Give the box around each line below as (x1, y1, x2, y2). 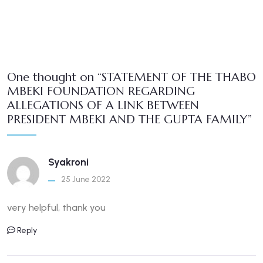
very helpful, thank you (7, 202, 106, 214)
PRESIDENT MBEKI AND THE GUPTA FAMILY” (7, 112, 252, 127)
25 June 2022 (61, 174, 110, 185)
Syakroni (48, 156, 89, 168)
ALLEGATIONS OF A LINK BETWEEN (7, 98, 199, 113)
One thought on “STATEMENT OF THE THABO (7, 70, 256, 85)
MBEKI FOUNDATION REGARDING (7, 84, 195, 99)
